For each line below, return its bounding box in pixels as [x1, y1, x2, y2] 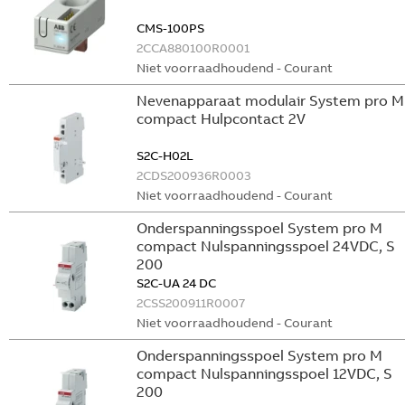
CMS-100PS [137, 20, 204, 36]
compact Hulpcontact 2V [137, 109, 306, 127]
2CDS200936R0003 [137, 167, 251, 184]
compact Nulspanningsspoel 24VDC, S [137, 237, 395, 255]
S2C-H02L [137, 147, 193, 164]
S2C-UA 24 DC [137, 275, 216, 291]
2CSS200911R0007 [137, 295, 245, 311]
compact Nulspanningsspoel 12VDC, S [137, 364, 392, 382]
